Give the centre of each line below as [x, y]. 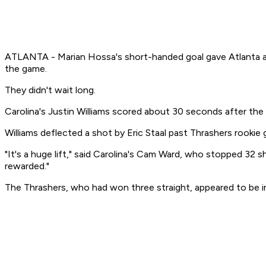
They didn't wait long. [50, 90]
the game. [26, 69]
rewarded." [27, 166]
